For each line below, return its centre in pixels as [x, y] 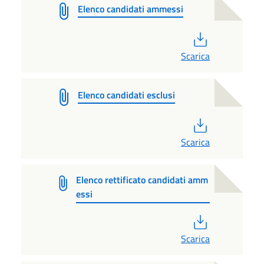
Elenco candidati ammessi [131, 9]
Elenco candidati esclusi [126, 95]
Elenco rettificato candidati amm [142, 179]
